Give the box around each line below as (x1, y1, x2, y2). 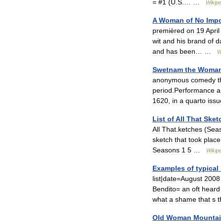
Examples (152, 164, 185, 172)
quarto (185, 97, 206, 105)
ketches (178, 125, 202, 133)
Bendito (152, 185, 176, 193)
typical (196, 164, 219, 172)
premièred (152, 27, 184, 35)
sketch (152, 136, 173, 144)
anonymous (152, 76, 189, 84)
